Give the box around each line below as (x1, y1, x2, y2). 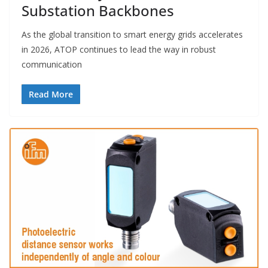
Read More (29, 88, 73, 100)
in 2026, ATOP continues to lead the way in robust (22, 43, 216, 55)
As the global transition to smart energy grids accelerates (22, 28, 243, 40)
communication (22, 58, 82, 70)
